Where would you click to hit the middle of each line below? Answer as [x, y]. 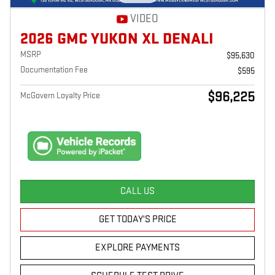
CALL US [137, 192]
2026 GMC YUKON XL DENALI [117, 39]
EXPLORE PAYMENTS [137, 248]
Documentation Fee [54, 69]
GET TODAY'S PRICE [137, 220]
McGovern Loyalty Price [60, 95]
